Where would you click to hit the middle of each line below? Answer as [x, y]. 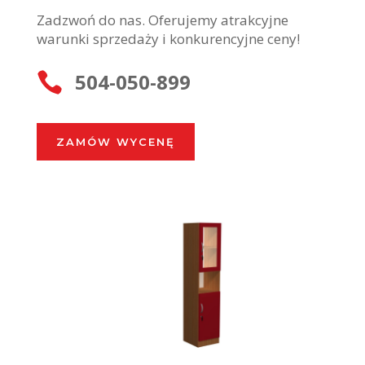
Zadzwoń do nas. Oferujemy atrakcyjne [162, 20]
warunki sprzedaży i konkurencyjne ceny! [168, 38]
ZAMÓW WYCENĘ [115, 141]
